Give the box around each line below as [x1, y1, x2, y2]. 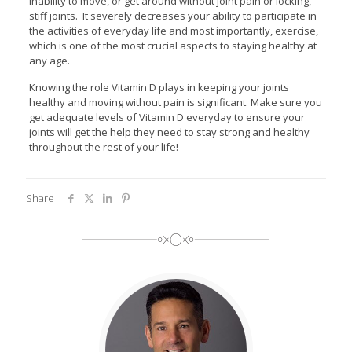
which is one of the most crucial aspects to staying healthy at [28, 38, 317, 53]
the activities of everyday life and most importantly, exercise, [28, 23, 318, 38]
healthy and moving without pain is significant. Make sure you [28, 94, 322, 109]
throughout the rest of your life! [28, 139, 178, 154]
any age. [28, 53, 70, 68]
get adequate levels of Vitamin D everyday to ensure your [28, 109, 305, 124]
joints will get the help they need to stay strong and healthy [28, 124, 310, 139]
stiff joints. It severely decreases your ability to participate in [28, 8, 317, 23]
